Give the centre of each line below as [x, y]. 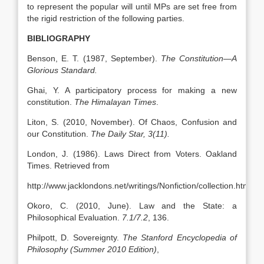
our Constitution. [59, 134]
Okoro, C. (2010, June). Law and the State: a [132, 206]
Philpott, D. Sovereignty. [75, 237]
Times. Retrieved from [68, 166]
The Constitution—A [199, 58]
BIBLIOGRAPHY [59, 38]
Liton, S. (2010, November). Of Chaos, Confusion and [132, 122]
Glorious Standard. [62, 70]
